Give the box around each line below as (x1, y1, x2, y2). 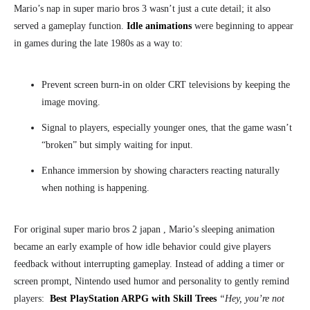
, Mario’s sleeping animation (163, 224, 275, 235)
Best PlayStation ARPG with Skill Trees (50, 293, 217, 304)
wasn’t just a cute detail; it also (147, 3, 271, 15)
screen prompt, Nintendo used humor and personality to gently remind (14, 276, 289, 287)
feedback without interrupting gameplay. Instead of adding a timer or (14, 259, 284, 270)
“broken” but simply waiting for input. (42, 140, 193, 151)
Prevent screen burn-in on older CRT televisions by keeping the (42, 80, 290, 91)
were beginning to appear (192, 21, 293, 32)
